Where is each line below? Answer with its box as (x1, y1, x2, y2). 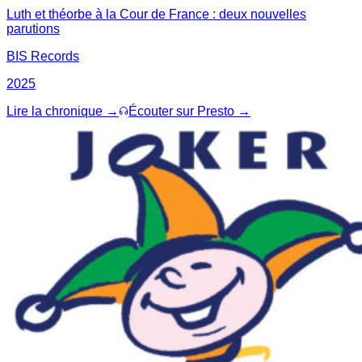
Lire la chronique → (6, 103, 119, 118)
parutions (6, 21, 60, 36)
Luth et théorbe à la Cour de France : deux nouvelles (6, 6, 306, 21)
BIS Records (6, 48, 79, 63)
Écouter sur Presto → (128, 103, 250, 118)
